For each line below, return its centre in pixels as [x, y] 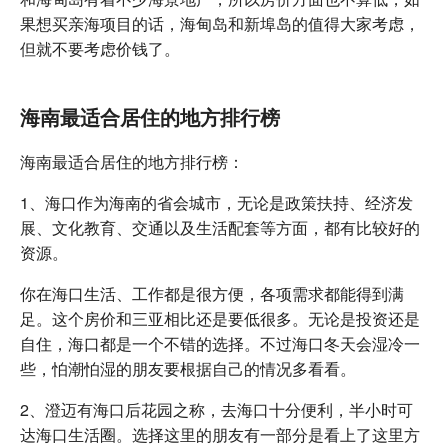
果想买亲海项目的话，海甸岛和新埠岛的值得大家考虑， [220, 23]
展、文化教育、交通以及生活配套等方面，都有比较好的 [220, 227]
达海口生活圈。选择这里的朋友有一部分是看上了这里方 [220, 434]
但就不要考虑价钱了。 [100, 48]
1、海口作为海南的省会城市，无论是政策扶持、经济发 [216, 202]
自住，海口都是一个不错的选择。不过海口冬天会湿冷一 [220, 343]
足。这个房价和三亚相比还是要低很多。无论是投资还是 [220, 318]
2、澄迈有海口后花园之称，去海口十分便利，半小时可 [216, 409]
